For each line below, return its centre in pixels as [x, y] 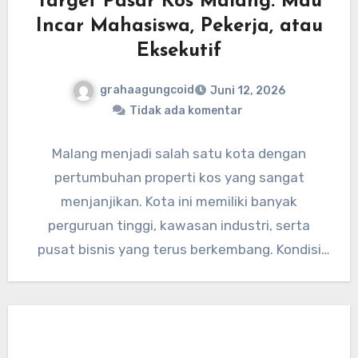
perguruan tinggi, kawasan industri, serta [179, 225]
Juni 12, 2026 [248, 90]
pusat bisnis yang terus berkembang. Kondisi [179, 249]
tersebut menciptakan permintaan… [179, 273]
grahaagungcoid [147, 89]
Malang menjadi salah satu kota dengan [179, 153]
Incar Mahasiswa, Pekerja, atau [179, 26]
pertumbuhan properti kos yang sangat [179, 177]
